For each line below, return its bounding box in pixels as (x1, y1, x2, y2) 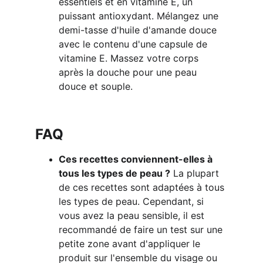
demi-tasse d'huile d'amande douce (59, 24, 220, 36)
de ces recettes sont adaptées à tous (59, 181, 227, 193)
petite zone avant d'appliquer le (59, 238, 203, 249)
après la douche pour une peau (59, 66, 200, 78)
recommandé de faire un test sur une (59, 224, 225, 235)
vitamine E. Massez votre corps (59, 52, 201, 64)
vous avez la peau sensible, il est (59, 210, 207, 221)
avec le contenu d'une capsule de (59, 38, 210, 50)
